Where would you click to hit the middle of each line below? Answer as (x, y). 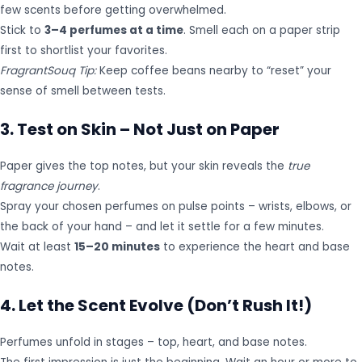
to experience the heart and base (255, 246)
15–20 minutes (117, 246)
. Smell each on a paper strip (262, 30)
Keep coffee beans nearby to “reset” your (214, 70)
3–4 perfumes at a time (114, 30)
